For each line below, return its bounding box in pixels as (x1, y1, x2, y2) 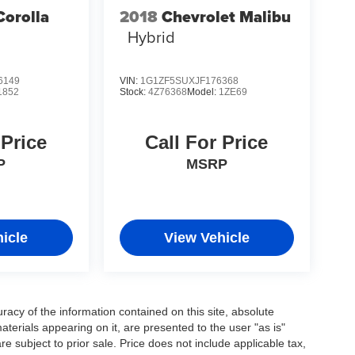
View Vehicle (163, 230, 250, 246)
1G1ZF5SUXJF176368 (139, 75, 239, 87)
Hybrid (127, 25, 175, 48)
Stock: (119, 86, 148, 98)
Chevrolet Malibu (161, 4, 291, 29)
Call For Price (145, 132, 269, 154)
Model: (186, 86, 219, 98)
